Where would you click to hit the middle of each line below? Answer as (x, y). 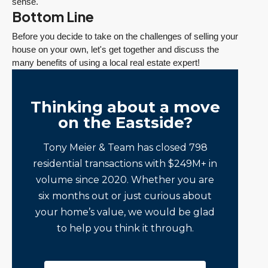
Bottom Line (53, 17)
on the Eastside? (125, 123)
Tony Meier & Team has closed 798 (125, 148)
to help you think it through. (125, 229)
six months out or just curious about (125, 196)
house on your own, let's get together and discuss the (115, 50)
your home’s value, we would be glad (125, 212)
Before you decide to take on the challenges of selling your (125, 36)
